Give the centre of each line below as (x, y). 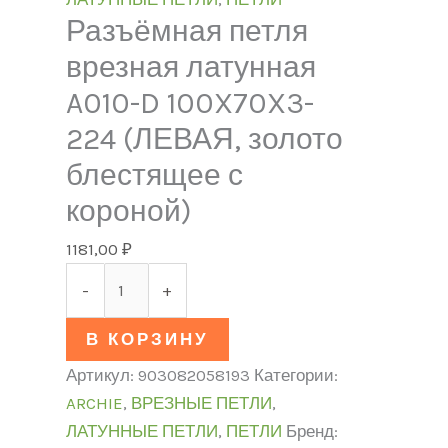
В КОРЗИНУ (147, 339)
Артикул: (101, 375)
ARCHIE (94, 403)
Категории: (295, 375)
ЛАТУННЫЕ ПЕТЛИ (141, 431)
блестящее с (154, 174)
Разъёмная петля (186, 30)
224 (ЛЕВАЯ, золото (204, 138)
